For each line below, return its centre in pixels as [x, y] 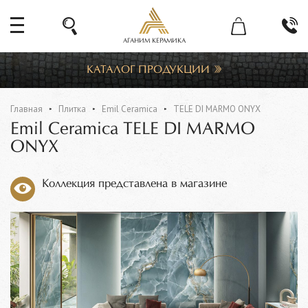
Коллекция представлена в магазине [134, 184]
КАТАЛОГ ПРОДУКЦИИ [148, 70]
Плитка [72, 109]
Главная [26, 109]
